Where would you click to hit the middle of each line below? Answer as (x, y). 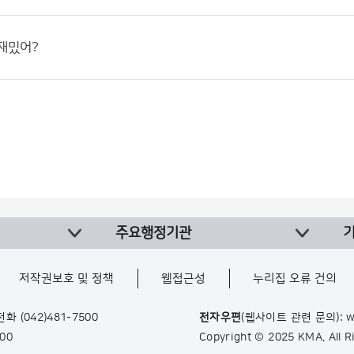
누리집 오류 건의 (295, 279)
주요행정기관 (153, 233)
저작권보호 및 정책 (66, 279)
